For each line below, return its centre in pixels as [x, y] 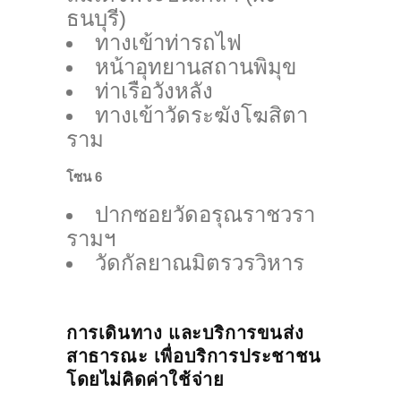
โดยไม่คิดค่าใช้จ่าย [145, 380]
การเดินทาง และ [134, 333]
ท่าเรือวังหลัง [154, 91]
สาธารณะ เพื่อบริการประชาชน [194, 357]
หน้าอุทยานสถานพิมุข [196, 67]
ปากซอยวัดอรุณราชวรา [205, 215]
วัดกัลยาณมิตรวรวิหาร [200, 263]
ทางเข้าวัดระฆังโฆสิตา [201, 115]
